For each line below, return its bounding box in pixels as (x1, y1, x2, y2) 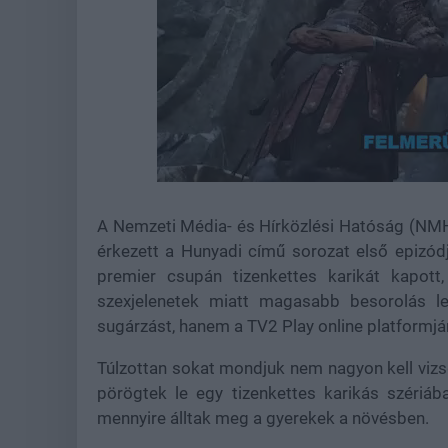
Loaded (292, 164, 329, 176)
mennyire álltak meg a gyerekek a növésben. (97, 408, 433, 428)
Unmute (217, 166, 253, 177)
